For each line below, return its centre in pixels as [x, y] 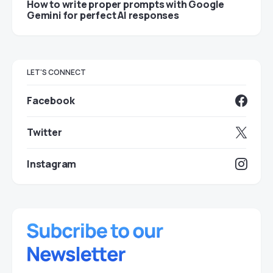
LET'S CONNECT [56, 72]
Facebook [51, 100]
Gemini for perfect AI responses [103, 15]
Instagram [52, 164]
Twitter [44, 132]
